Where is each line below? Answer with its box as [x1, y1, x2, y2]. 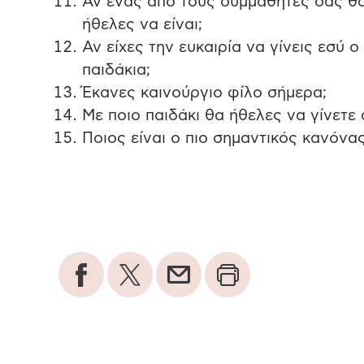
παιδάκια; [81, 63, 150, 79]
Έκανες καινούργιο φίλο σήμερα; [81, 85, 327, 102]
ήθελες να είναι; [81, 17, 202, 33]
